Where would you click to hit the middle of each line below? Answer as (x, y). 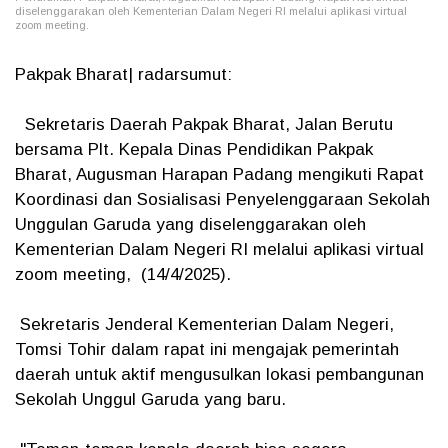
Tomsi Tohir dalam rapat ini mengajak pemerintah (207, 349)
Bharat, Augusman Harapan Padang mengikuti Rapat (219, 174)
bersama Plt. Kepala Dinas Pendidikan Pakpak (194, 149)
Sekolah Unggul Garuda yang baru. (150, 399)
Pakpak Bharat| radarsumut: (126, 74)
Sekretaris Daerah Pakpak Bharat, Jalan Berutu (204, 124)
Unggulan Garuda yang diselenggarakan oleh (190, 224)
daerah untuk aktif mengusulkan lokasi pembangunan (219, 374)
